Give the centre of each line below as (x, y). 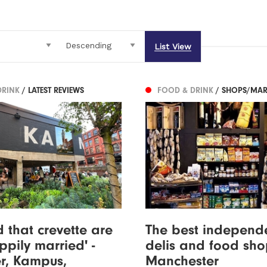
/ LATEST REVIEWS (53, 91)
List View (173, 47)
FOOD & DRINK (186, 91)
